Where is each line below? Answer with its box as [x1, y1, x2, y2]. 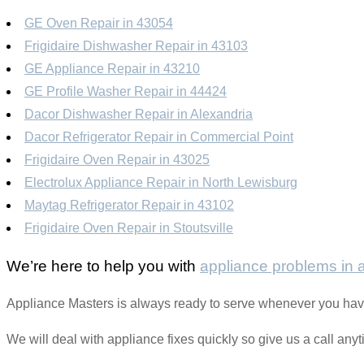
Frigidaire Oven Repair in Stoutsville [24, 220, 233, 235]
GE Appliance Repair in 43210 [24, 61, 200, 76]
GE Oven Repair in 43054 [24, 15, 173, 30]
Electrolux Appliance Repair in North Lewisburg [24, 175, 297, 189]
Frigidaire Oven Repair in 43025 [24, 152, 210, 167]
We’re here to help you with [6, 257, 200, 275]
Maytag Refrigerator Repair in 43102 [24, 197, 234, 212]
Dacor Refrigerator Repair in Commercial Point [24, 129, 293, 144]
